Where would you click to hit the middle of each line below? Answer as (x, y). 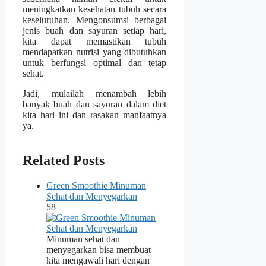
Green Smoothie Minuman (96, 185)
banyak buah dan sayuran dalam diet (95, 104)
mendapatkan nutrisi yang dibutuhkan (95, 52)
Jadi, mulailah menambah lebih (95, 94)
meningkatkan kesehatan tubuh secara (95, 9)
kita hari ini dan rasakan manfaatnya (95, 115)
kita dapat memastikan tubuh (95, 42)
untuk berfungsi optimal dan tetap (95, 63)
